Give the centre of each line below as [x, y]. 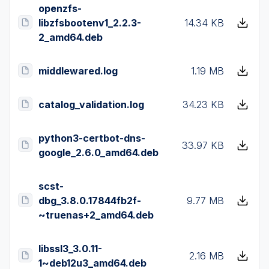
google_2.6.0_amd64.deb [98, 153]
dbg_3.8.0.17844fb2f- [90, 201]
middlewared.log [78, 71]
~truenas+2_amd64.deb [96, 215]
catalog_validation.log [91, 104]
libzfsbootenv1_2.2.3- [90, 23]
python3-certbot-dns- [92, 138]
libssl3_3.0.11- [70, 249]
